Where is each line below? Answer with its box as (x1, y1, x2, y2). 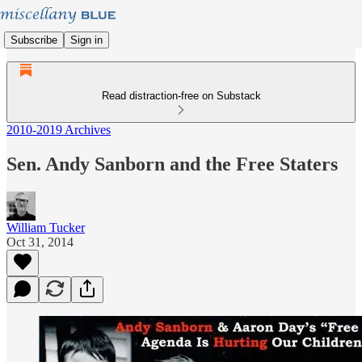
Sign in (70, 33, 103, 46)
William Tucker (6, 220, 85, 234)
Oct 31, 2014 (6, 234, 74, 249)
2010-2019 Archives (6, 123, 111, 137)
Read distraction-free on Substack (101, 90, 261, 102)
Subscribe (11, 33, 57, 46)
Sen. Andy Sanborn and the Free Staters (6, 153, 338, 175)
